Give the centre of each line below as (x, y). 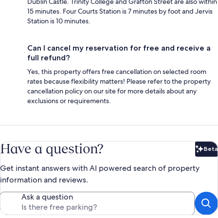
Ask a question (47, 197)
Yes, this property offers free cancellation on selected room (117, 71)
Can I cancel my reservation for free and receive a (119, 48)
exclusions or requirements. (69, 100)
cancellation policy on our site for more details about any (112, 91)
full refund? (49, 57)
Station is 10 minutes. (59, 21)
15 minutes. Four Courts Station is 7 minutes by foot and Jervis (120, 11)
